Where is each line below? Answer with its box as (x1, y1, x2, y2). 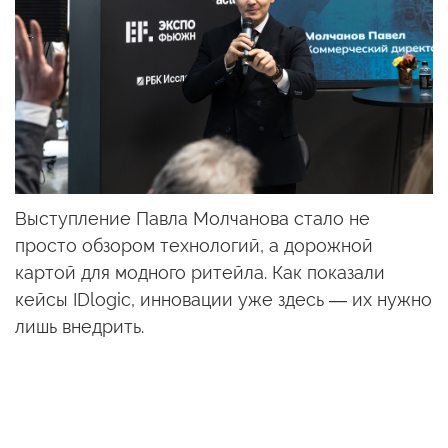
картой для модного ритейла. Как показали (15, 261, 385, 283)
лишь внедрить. (15, 315, 144, 337)
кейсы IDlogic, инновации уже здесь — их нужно (15, 288, 432, 310)
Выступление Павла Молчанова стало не (15, 207, 370, 229)
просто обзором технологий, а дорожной (15, 234, 373, 256)
